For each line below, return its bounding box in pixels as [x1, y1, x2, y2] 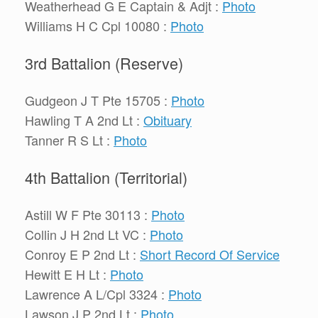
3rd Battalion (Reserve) [25, 51, 183, 74]
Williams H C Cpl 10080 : [25, 16, 170, 35]
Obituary [143, 111, 192, 130]
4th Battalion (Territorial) [25, 165, 187, 188]
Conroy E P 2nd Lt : [25, 245, 140, 264]
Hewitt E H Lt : [25, 265, 110, 284]
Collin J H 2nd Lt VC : [25, 225, 150, 244]
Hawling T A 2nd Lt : [25, 111, 143, 130]
